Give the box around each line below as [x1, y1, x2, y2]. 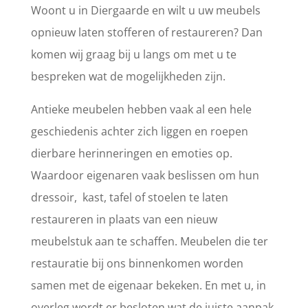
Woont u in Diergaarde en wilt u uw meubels [30, 3, 261, 18]
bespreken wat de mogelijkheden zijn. [30, 69, 225, 84]
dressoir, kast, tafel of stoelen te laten [30, 190, 228, 205]
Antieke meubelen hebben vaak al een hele [30, 102, 252, 117]
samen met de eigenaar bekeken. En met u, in [30, 278, 266, 293]
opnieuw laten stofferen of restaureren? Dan [30, 25, 263, 40]
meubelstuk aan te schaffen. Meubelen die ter [30, 234, 268, 249]
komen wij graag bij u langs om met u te [30, 47, 236, 62]
